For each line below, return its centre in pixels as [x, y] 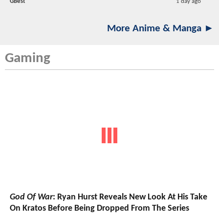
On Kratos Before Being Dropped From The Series [99, 209]
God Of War [31, 197]
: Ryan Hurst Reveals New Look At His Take [130, 197]
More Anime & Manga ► [161, 28]
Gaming [28, 58]
